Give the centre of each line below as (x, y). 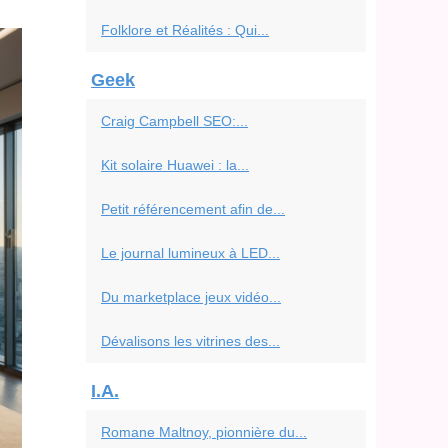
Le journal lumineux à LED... (190, 253)
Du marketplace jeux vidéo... (191, 297)
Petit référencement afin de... (193, 209)
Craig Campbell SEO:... (174, 121)
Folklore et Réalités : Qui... (185, 30)
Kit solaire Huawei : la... (175, 165)
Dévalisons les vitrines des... (190, 341)
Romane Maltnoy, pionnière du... (204, 432)
